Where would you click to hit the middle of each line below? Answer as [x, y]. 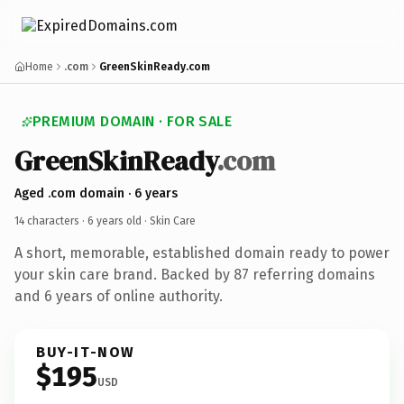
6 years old [115, 220]
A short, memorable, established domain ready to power [202, 252]
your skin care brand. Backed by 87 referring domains [195, 274]
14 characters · [51, 220]
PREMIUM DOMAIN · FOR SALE [132, 121]
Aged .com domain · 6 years [96, 193]
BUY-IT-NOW [86, 352]
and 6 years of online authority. [119, 296]
